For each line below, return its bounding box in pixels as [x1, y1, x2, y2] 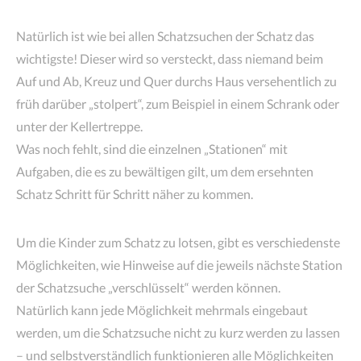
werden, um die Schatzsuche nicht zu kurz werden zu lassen [16, 325, 340, 340]
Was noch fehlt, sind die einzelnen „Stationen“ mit [16, 141, 288, 156]
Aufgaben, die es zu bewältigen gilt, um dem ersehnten [16, 164, 313, 179]
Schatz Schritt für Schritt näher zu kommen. [16, 186, 253, 201]
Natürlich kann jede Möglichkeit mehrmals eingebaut [16, 302, 308, 317]
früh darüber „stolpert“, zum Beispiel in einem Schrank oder [16, 96, 339, 111]
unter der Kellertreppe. [16, 118, 143, 134]
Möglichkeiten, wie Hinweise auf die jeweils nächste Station [16, 257, 342, 272]
